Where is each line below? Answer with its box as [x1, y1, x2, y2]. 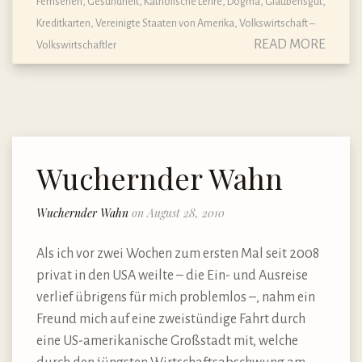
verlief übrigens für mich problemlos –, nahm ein [36, 289, 315, 305]
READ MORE [254, 37, 326, 53]
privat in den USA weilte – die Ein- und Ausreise [36, 267, 308, 283]
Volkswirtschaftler [36, 39, 116, 52]
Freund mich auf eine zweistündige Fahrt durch [36, 311, 305, 326]
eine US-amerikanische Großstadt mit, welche [36, 333, 298, 348]
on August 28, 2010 [132, 204, 225, 221]
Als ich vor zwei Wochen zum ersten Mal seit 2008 [36, 246, 319, 261]
